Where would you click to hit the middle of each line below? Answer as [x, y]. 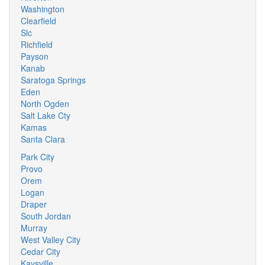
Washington [43, 9]
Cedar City [41, 251]
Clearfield [38, 21]
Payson [35, 56]
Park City [38, 157]
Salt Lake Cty [46, 115]
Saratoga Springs [53, 80]
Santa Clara [43, 139]
